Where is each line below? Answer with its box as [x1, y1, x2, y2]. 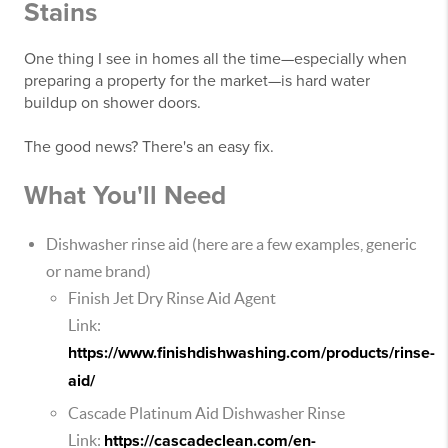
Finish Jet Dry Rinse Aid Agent [68, 289, 276, 307]
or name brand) [46, 262, 151, 280]
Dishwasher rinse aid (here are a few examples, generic [46, 235, 416, 253]
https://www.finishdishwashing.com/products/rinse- [68, 343, 435, 363]
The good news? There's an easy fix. [24, 137, 274, 157]
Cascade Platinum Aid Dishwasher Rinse [68, 404, 345, 422]
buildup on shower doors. [24, 93, 201, 113]
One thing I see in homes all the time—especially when [24, 49, 407, 69]
